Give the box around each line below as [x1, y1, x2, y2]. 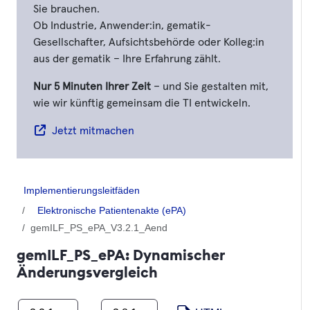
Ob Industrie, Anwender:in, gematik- [33, 19, 211, 31]
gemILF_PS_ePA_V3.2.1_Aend [30, 221, 167, 233]
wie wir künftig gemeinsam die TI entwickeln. [33, 97, 250, 109]
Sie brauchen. [33, 3, 100, 15]
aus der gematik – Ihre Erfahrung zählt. [33, 53, 221, 64]
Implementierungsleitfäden [24, 184, 140, 196]
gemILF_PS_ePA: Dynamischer [17, 245, 225, 264]
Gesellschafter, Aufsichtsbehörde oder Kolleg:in [33, 36, 264, 48]
